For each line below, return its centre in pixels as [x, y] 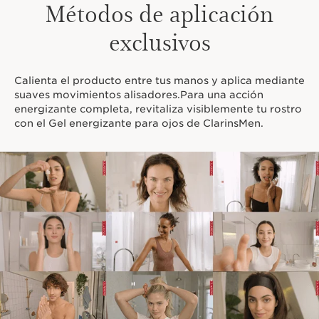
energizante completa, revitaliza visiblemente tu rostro [158, 109]
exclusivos [159, 41]
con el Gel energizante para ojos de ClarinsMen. [139, 124]
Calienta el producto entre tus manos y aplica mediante [159, 81]
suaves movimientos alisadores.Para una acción [139, 95]
